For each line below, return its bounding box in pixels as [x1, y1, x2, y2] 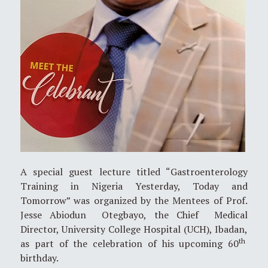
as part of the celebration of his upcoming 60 [20, 236, 239, 250]
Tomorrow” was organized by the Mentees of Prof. [20, 193, 248, 207]
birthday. [20, 251, 59, 264]
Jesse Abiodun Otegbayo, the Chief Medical [20, 208, 248, 221]
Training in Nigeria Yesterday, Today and [20, 179, 248, 193]
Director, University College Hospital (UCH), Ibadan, [20, 222, 248, 236]
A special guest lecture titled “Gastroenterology [20, 165, 248, 178]
